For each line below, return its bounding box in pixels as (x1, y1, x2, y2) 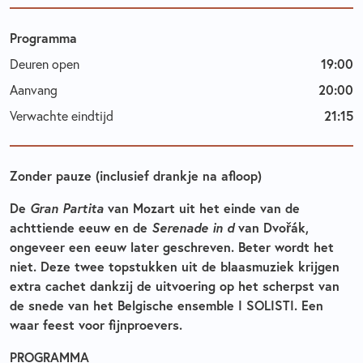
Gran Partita (30, 199, 104, 216)
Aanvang (10, 81, 58, 98)
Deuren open (10, 55, 79, 72)
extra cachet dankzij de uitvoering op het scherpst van (10, 277, 340, 294)
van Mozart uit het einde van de (104, 199, 300, 216)
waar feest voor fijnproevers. (10, 316, 182, 333)
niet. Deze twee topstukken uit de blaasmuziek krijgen (10, 258, 340, 275)
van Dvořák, (234, 219, 309, 236)
